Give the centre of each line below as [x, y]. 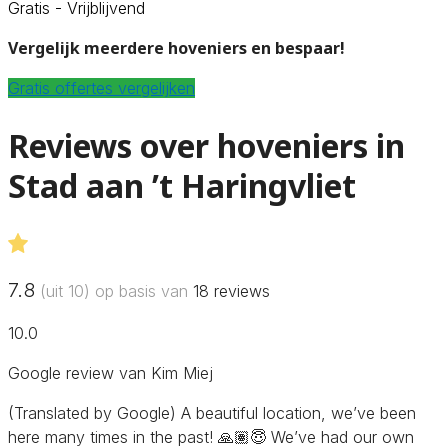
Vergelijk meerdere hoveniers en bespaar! [176, 47]
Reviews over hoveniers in [206, 146]
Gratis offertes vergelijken [101, 87]
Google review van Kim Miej [110, 372]
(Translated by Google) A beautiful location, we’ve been [212, 412]
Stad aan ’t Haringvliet [182, 186]
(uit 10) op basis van [114, 290]
